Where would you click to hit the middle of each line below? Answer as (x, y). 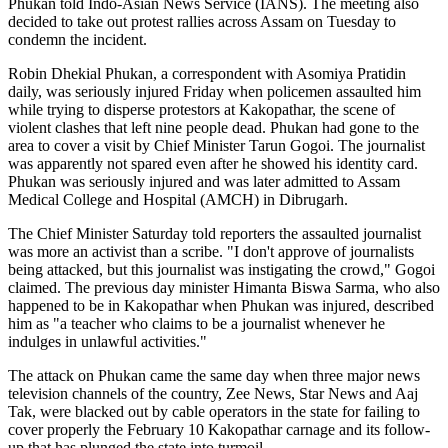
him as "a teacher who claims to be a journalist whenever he (196, 323)
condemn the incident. (77, 39)
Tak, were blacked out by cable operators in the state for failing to (214, 411)
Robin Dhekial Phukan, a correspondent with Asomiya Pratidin (207, 73)
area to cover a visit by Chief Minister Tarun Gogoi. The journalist (216, 145)
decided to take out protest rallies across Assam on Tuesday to (202, 21)
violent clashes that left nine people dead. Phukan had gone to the (213, 127)
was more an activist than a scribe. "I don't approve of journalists (211, 251)
